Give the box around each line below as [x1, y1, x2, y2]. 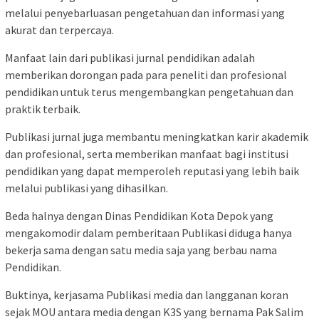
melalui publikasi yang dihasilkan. [5, 181, 168, 196]
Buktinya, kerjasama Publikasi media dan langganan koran [5, 288, 288, 303]
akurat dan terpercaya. [5, 23, 114, 38]
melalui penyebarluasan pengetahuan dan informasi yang [5, 6, 285, 21]
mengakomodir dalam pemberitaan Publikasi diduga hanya [5, 226, 292, 241]
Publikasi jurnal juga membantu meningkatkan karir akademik [5, 130, 308, 145]
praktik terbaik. [5, 102, 80, 117]
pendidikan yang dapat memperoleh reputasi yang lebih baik [5, 164, 299, 179]
